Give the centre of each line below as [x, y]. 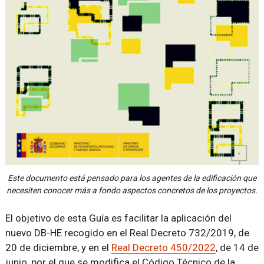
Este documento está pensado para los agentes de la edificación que [132, 178]
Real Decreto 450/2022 [163, 248]
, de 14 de [237, 248]
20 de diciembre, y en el [58, 248]
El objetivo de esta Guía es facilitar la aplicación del [118, 218]
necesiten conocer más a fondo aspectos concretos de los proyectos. [132, 191]
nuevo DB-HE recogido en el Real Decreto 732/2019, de [127, 233]
